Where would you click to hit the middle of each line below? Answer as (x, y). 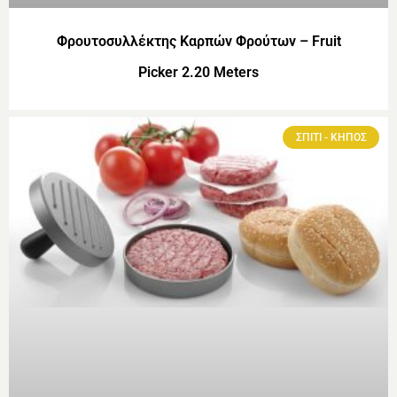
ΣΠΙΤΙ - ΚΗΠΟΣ (331, 137)
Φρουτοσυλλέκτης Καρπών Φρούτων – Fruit (198, 41)
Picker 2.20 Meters (198, 72)
